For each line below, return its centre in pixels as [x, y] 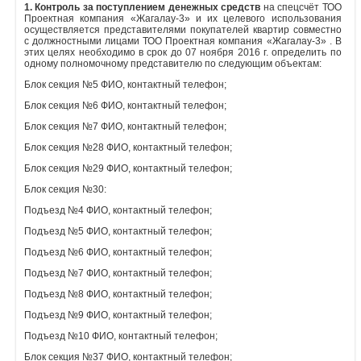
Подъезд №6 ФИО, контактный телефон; [118, 252]
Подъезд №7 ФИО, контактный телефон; [118, 273]
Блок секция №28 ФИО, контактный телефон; [128, 147]
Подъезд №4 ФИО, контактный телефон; [118, 210]
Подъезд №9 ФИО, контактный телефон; [118, 315]
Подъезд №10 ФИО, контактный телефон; [121, 336]
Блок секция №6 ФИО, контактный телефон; [125, 105]
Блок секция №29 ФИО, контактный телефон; [128, 168]
